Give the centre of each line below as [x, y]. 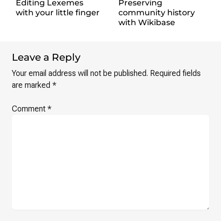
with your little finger [58, 13]
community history [157, 13]
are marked [32, 85]
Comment [30, 109]
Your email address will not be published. [80, 73]
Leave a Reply [46, 57]
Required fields [175, 73]
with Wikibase [147, 22]
